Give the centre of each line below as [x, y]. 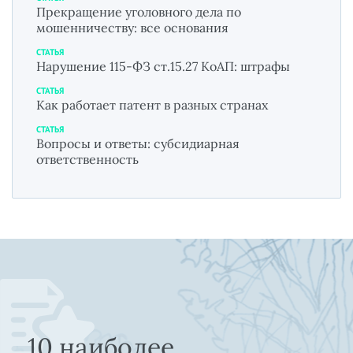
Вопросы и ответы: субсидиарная [138, 144]
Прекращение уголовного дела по [139, 12]
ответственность [87, 160]
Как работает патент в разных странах [152, 105]
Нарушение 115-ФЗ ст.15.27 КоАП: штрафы [163, 67]
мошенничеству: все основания [132, 28]
